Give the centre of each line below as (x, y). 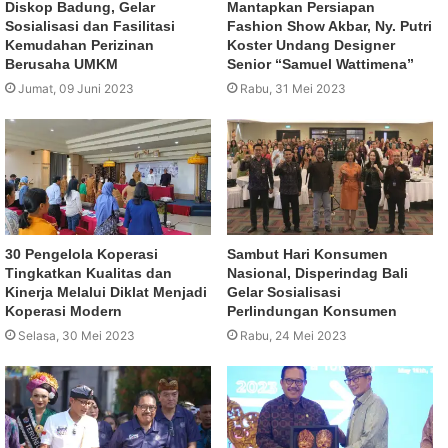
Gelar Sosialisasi (284, 292)
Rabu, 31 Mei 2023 (293, 89)
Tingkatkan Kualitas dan (88, 273)
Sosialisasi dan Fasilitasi (90, 26)
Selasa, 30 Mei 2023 (76, 336)
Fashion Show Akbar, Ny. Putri (329, 26)
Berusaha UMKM (63, 64)
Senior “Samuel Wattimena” (320, 64)
